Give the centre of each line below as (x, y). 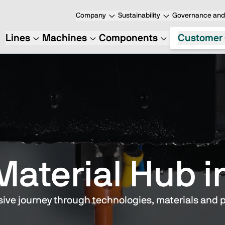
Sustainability (139, 16)
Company (91, 16)
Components (128, 38)
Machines (64, 38)
